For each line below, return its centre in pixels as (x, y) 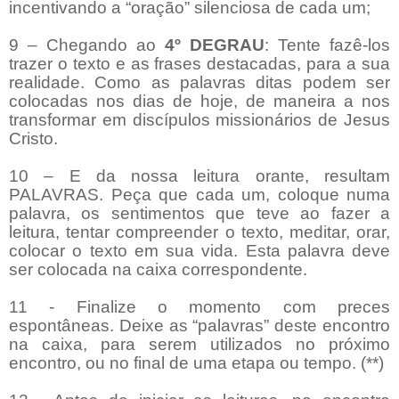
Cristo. (33, 139)
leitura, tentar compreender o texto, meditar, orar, (199, 232)
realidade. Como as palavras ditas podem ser (199, 83)
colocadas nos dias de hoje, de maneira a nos (199, 102)
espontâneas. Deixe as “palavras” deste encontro (199, 326)
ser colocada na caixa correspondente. (158, 270)
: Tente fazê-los (327, 45)
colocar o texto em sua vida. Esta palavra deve (199, 251)
